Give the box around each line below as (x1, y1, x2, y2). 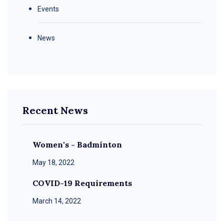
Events (37, 4, 59, 13)
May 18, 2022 (32, 158, 74, 166)
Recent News (22, 103, 88, 116)
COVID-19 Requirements (32, 177, 132, 188)
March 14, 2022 (32, 196, 81, 205)
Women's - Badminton (32, 139, 122, 149)
